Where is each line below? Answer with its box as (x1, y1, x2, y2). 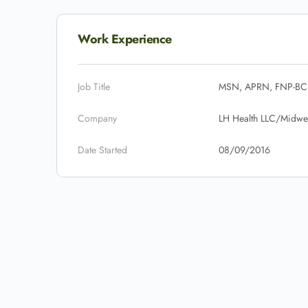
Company (78, 111, 117, 125)
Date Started (78, 143, 127, 157)
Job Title (78, 80, 110, 93)
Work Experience (78, 30, 172, 48)
